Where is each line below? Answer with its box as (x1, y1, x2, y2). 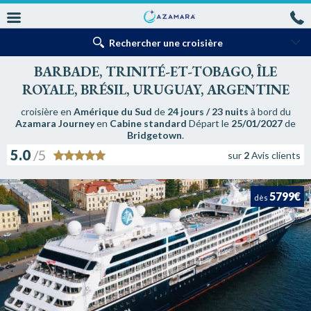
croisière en (20, 106, 74, 117)
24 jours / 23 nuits (167, 106, 249, 117)
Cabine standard (110, 117, 189, 129)
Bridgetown (127, 129, 182, 141)
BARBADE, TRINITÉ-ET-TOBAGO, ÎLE (34, 62, 277, 81)
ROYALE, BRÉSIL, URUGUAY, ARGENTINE (22, 81, 289, 99)
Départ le (189, 117, 231, 129)
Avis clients (249, 149, 301, 161)
